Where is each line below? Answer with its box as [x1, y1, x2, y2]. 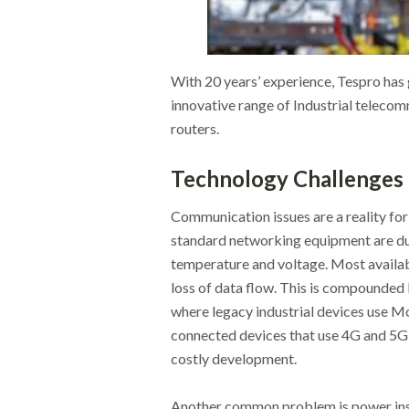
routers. [170, 120, 219, 138]
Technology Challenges [170, 165, 404, 193]
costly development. [170, 350, 297, 368]
